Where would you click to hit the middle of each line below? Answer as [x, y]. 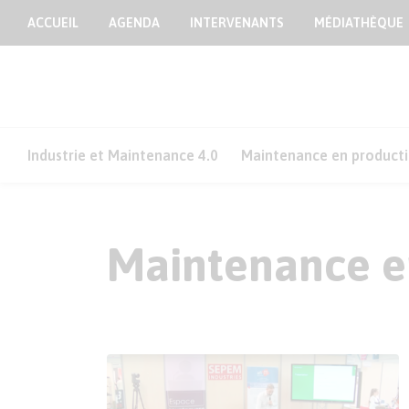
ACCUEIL [53, 23]
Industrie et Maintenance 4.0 [123, 155]
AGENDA [134, 23]
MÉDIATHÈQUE [359, 23]
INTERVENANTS [237, 23]
